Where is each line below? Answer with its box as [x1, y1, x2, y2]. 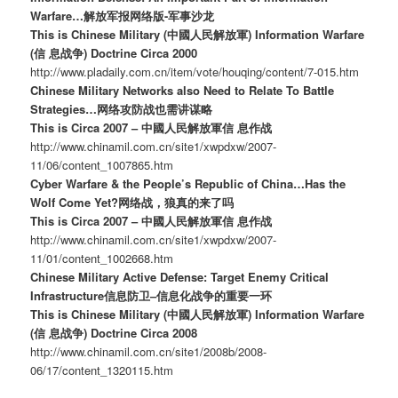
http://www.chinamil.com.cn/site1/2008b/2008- [30, 342, 267, 360]
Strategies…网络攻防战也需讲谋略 [30, 99, 213, 117]
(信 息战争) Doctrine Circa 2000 [30, 44, 198, 61]
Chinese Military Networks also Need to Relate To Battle [30, 81, 335, 99]
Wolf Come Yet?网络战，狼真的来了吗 [30, 193, 235, 211]
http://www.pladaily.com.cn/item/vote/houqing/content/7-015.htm [30, 62, 360, 80]
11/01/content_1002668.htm [30, 249, 174, 267]
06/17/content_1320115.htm [30, 361, 174, 378]
